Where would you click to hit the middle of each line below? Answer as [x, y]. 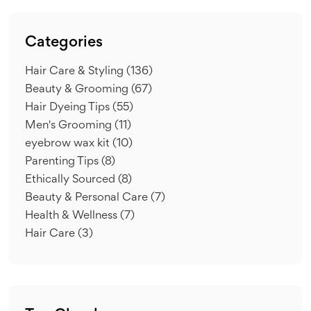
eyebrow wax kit [69, 144]
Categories [64, 43]
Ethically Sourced [72, 180]
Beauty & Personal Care [88, 198]
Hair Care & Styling [76, 72]
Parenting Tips [63, 162]
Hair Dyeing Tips [69, 108]
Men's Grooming [70, 126]
